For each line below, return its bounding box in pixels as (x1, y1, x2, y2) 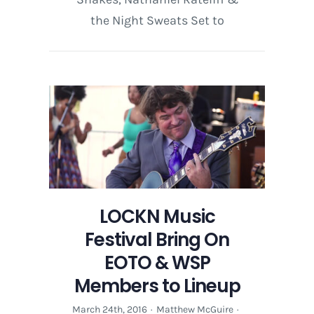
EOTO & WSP (104, 250, 210, 276)
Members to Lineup (74, 273, 240, 299)
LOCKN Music (99, 204, 215, 230)
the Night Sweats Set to (90, 13, 224, 29)
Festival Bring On (85, 227, 229, 253)
